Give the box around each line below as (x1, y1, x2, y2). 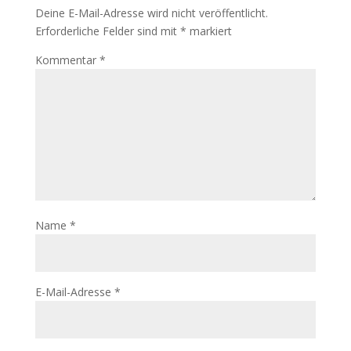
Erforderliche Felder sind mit (34, 24, 180, 38)
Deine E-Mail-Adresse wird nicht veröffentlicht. (34, 5, 268, 20)
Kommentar (34, 52, 100, 67)
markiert (186, 24, 232, 38)
